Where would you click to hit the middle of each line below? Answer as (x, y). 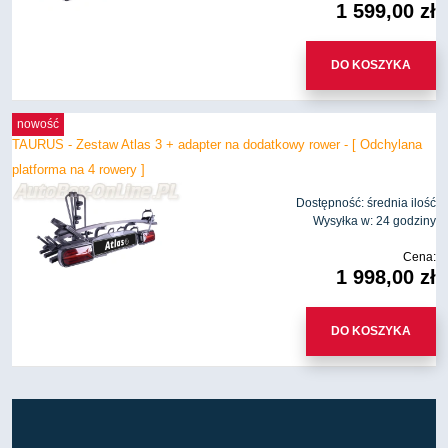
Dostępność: (330, 203)
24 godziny (406, 221)
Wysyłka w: (343, 221)
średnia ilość (401, 203)
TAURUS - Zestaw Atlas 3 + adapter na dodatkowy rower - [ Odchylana (217, 145)
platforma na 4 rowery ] (78, 170)
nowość (37, 124)
